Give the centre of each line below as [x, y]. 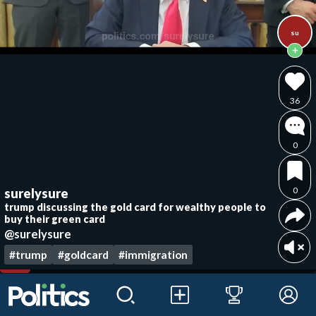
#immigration [153, 254]
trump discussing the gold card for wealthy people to [135, 207]
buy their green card [55, 219]
